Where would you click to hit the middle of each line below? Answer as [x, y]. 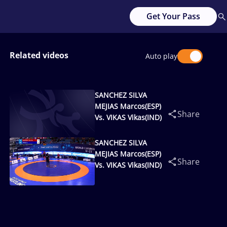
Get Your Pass [173, 16]
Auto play [161, 56]
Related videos [39, 55]
